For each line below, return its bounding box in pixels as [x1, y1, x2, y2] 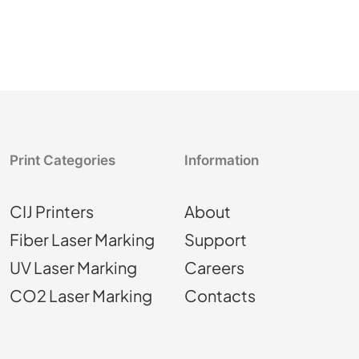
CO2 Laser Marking [10, 285, 152, 305]
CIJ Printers [10, 201, 94, 221]
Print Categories [10, 152, 115, 168]
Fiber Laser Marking [10, 229, 155, 249]
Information [184, 152, 259, 168]
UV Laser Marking [10, 257, 137, 277]
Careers [184, 257, 244, 277]
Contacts [184, 285, 256, 305]
